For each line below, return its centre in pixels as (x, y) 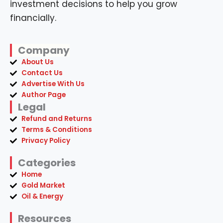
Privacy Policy (46, 141)
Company (44, 50)
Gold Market (43, 185)
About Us (37, 62)
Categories (47, 163)
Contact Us (42, 73)
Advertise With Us (53, 84)
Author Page (43, 95)
